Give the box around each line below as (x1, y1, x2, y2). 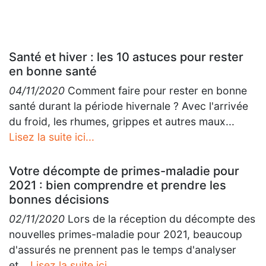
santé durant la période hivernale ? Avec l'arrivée (9, 100, 248, 112)
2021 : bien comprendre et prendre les (9, 178, 226, 192)
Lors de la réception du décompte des (65, 213, 255, 225)
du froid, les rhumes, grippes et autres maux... (9, 115, 235, 128)
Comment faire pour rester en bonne (65, 84, 247, 97)
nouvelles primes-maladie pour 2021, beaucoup (9, 228, 242, 240)
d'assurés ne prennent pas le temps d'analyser (9, 243, 236, 256)
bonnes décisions (9, 192, 109, 207)
